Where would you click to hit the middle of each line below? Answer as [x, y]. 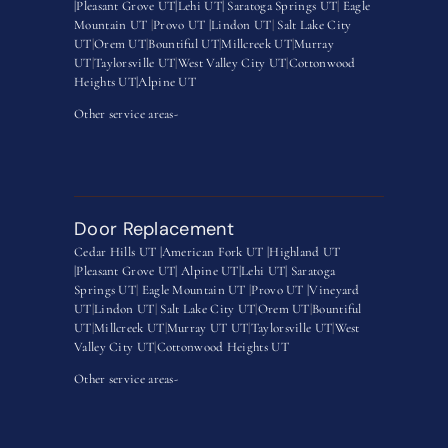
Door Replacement [154, 228]
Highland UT [305, 252]
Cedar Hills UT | [118, 252]
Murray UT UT [207, 328]
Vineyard [334, 290]
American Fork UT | [215, 252]
